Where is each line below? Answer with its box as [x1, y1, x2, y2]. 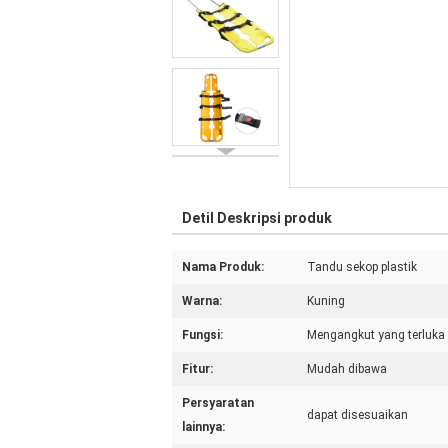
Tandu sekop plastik [307, 260, 417, 274]
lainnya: [182, 420, 225, 434]
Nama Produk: [182, 260, 264, 274]
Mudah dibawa [307, 362, 387, 376]
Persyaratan [182, 396, 254, 410]
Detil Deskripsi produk [182, 210, 332, 226]
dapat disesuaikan [307, 408, 408, 422]
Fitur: [182, 362, 213, 376]
